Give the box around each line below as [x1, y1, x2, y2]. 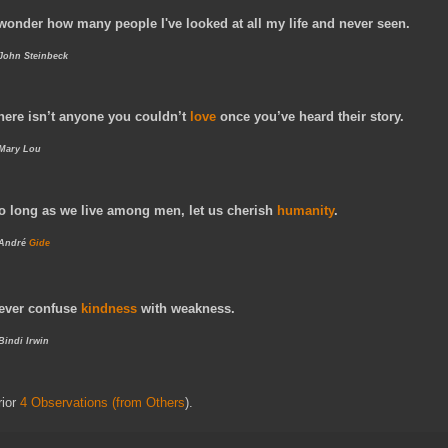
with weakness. [137, 301, 239, 317]
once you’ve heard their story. [216, 109, 404, 125]
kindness [81, 301, 137, 317]
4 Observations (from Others [20, 394, 185, 410]
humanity [277, 202, 334, 218]
